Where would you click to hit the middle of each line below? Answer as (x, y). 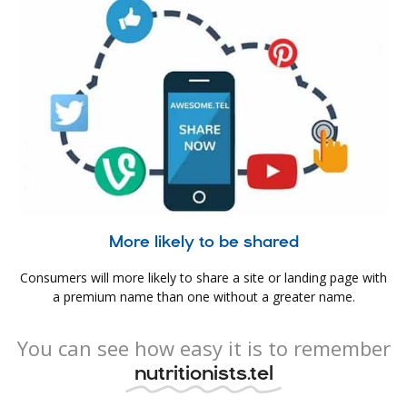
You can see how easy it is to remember (203, 347)
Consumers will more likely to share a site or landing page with (203, 278)
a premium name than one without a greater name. (203, 297)
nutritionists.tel (203, 372)
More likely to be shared (203, 242)
